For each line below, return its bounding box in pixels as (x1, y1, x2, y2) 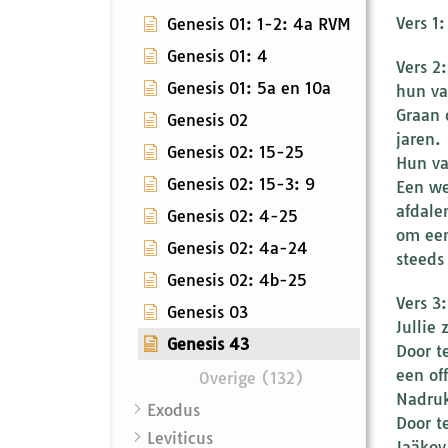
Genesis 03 (167, 301, 248, 322)
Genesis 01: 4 (167, 45, 268, 66)
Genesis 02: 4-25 (167, 205, 298, 226)
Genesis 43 (167, 333, 249, 354)
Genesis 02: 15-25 (167, 141, 304, 162)
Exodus (147, 399, 200, 420)
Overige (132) (198, 367, 304, 388)
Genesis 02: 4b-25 (167, 269, 307, 290)
